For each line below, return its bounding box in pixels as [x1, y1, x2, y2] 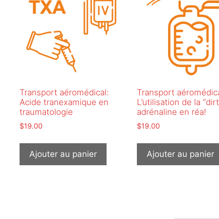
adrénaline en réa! [136, 107, 206, 117]
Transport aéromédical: [20, 88, 109, 98]
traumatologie [20, 107, 73, 117]
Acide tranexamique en [20, 97, 109, 108]
